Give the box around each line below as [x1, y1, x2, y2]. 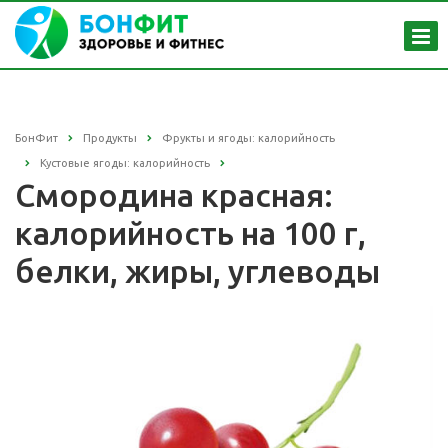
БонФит [15, 132, 58, 144]
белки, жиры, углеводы [15, 253, 380, 290]
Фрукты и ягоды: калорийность [162, 132, 335, 144]
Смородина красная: [15, 177, 333, 214]
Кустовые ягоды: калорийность [40, 157, 210, 170]
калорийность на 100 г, [15, 215, 366, 252]
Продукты [83, 132, 137, 144]
